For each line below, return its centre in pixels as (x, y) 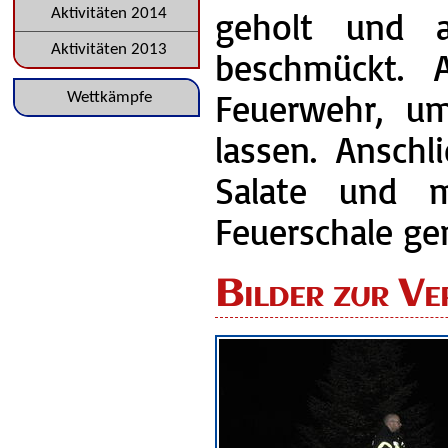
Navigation (51, 96)
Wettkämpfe (109, 97)
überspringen (60, 131)
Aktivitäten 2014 (109, 14)
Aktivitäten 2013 (109, 50)
